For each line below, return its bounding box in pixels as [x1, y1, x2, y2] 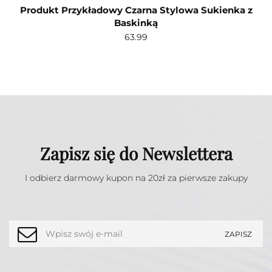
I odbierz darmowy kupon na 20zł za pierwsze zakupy [24, 172, 248, 184]
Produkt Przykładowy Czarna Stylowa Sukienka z [19, 4, 253, 16]
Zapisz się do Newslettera [39, 142, 233, 165]
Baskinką [114, 17, 158, 29]
